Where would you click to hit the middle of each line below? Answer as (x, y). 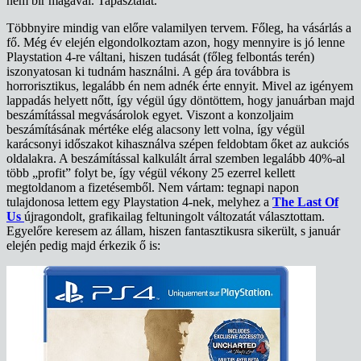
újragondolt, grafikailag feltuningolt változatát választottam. (174, 216)
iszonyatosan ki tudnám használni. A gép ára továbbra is (148, 71)
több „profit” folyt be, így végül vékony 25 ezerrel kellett (151, 172)
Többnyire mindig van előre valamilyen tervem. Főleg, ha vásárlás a (179, 27)
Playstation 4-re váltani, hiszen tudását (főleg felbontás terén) (160, 56)
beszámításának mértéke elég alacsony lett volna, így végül (156, 129)
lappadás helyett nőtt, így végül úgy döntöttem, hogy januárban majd (180, 100)
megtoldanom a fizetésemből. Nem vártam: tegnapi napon (153, 187)
